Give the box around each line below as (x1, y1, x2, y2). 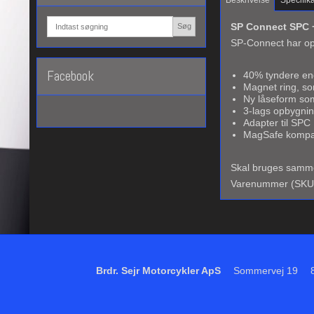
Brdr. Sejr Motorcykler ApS (96, 264, 221, 276)
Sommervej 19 (233, 264, 299, 276)
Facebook (47, 67, 94, 85)
